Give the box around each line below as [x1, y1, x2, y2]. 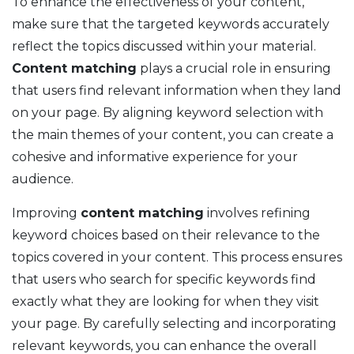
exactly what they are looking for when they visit [12, 294, 319, 310]
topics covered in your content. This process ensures [12, 250, 342, 265]
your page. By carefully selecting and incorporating [12, 316, 337, 332]
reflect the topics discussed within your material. [12, 39, 316, 55]
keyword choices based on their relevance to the [12, 228, 320, 243]
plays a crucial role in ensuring [137, 61, 331, 77]
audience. [12, 171, 73, 187]
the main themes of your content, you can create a [12, 127, 333, 143]
